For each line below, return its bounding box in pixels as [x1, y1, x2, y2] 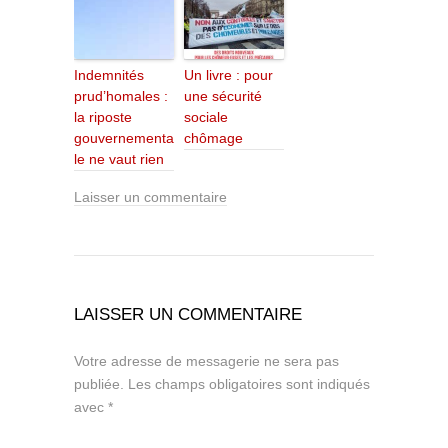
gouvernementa [74, 129, 174, 146]
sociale [184, 108, 228, 125]
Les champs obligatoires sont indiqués [124, 375, 370, 392]
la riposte [74, 108, 132, 125]
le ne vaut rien [74, 150, 164, 167]
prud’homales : [74, 87, 168, 104]
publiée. [74, 375, 124, 392]
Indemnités [74, 66, 144, 83]
